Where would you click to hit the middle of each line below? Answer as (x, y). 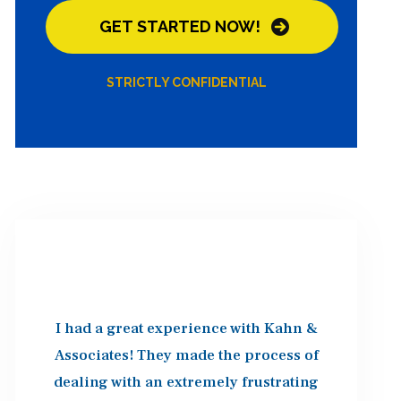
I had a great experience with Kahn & (186, 328)
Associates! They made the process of (186, 355)
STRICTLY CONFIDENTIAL (186, 82)
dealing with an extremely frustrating (187, 382)
